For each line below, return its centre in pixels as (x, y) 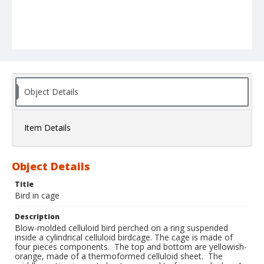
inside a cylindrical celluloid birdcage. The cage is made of (124, 237)
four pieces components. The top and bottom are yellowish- (131, 247)
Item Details (47, 128)
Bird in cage (37, 196)
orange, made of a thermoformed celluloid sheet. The (119, 256)
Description (37, 217)
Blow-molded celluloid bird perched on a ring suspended (121, 228)
